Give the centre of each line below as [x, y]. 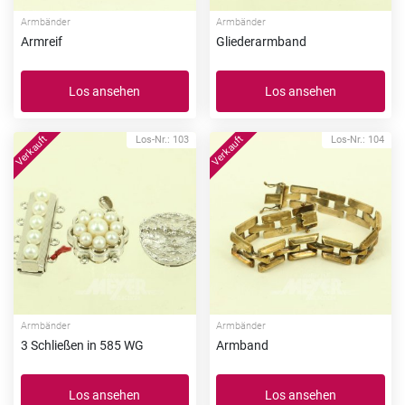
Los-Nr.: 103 [162, 140]
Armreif [41, 42]
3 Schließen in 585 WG [82, 346]
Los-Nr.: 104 [358, 140]
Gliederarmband [261, 42]
